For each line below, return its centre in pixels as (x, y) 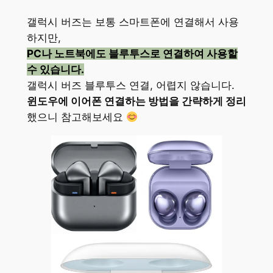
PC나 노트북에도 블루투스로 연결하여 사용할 (132, 54)
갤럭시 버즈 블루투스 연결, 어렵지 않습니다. (130, 86)
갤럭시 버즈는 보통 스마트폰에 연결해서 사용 (133, 22)
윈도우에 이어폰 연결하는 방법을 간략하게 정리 (136, 101)
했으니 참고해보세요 (76, 117)
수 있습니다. (55, 70)
